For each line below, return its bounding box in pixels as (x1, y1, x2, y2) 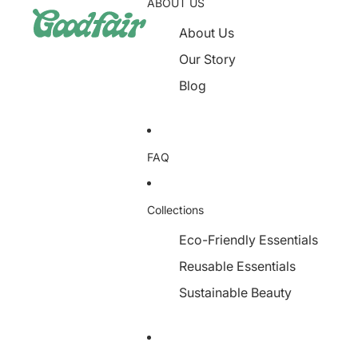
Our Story (179, 51, 236, 67)
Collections (147, 202, 204, 217)
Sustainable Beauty (179, 284, 292, 300)
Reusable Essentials (179, 258, 296, 274)
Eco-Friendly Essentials (179, 232, 318, 248)
